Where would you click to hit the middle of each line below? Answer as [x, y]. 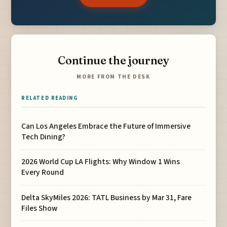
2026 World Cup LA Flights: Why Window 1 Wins [101, 162]
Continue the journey [113, 60]
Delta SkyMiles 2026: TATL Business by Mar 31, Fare [107, 197]
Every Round [43, 173]
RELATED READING [50, 98]
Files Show [40, 208]
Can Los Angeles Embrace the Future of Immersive [106, 126]
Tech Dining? [44, 137]
